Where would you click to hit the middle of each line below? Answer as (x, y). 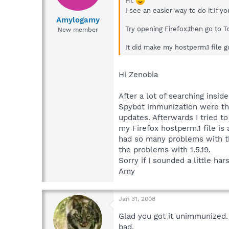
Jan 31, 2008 (137, 199)
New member (78, 29)
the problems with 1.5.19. (165, 150)
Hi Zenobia (138, 75)
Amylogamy (78, 20)
